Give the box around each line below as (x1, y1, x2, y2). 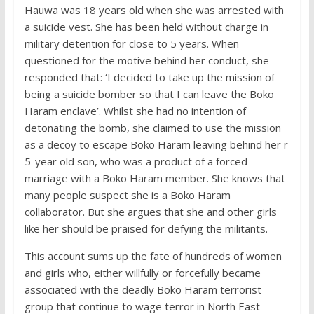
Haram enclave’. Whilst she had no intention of (24, 104, 246, 118)
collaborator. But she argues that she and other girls (24, 205, 277, 219)
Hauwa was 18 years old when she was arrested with (24, 3, 284, 18)
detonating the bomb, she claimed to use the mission (24, 121, 281, 135)
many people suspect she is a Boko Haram (24, 188, 231, 203)
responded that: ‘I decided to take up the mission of (24, 70, 275, 85)
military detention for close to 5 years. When (24, 36, 239, 51)
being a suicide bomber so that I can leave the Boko (24, 87, 274, 102)
